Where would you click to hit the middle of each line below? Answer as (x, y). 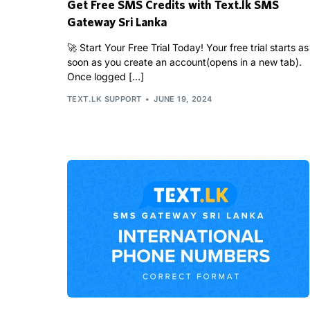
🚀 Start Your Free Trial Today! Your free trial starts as (188, 48)
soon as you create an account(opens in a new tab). (184, 62)
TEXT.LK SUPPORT (104, 99)
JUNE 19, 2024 (183, 99)
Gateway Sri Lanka (117, 22)
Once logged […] (106, 77)
